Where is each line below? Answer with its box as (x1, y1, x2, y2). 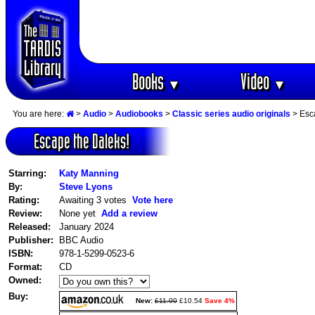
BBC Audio (59, 234, 103, 245)
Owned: (8, 274, 41, 285)
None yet (59, 207, 101, 219)
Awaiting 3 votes (59, 194, 132, 205)
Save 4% (205, 296, 235, 304)
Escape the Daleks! (34, 130, 129, 153)
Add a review (101, 207, 157, 219)
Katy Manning (59, 167, 119, 179)
